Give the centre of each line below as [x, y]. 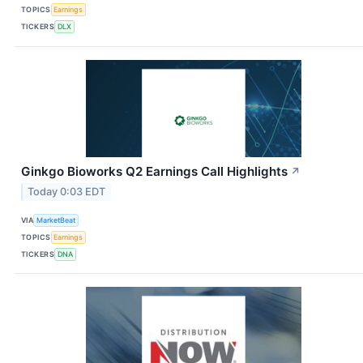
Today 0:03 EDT [67, 192]
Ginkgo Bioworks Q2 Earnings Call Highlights [154, 171]
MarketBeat [56, 220]
